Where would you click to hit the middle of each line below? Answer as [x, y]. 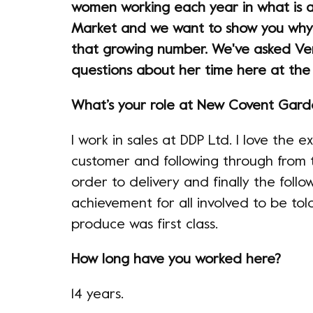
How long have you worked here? [176, 260]
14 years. [97, 295]
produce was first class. [145, 225]
